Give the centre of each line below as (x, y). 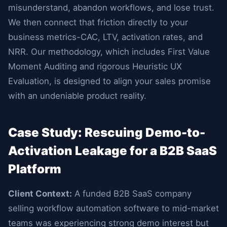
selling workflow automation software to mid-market (113, 208)
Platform (35, 169)
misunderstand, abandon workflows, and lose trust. (111, 8)
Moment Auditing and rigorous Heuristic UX (95, 66)
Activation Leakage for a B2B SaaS (112, 151)
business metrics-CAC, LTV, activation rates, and (105, 37)
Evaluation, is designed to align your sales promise (109, 81)
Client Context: (40, 194)
